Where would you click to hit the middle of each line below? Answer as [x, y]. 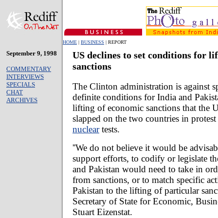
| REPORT [115, 42]
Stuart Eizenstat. [102, 212]
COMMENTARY [29, 69]
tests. [109, 129]
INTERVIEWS [25, 77]
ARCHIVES [22, 100]
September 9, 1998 [32, 53]
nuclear [86, 129]
